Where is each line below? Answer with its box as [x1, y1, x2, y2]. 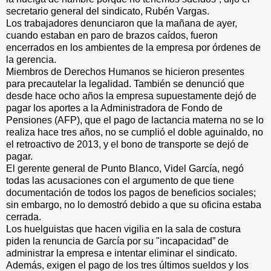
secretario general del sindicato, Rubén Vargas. [6, 5, 209, 16]
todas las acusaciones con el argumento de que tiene [6, 175, 234, 186]
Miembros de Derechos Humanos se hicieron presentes [6, 66, 244, 77]
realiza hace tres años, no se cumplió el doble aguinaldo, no [6, 126, 263, 137]
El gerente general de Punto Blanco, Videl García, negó [6, 163, 244, 174]
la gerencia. [6, 54, 56, 65]
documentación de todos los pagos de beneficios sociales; [6, 187, 256, 198]
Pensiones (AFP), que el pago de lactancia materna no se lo [6, 114, 264, 125]
